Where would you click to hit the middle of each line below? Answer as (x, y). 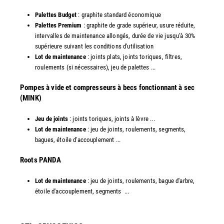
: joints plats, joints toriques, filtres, (134, 56)
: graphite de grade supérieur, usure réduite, (138, 25)
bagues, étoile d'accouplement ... (78, 139)
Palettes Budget (57, 14)
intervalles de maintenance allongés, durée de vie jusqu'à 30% (115, 35)
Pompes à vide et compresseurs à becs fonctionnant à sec (107, 87)
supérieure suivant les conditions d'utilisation (94, 46)
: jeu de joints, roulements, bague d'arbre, (140, 180)
